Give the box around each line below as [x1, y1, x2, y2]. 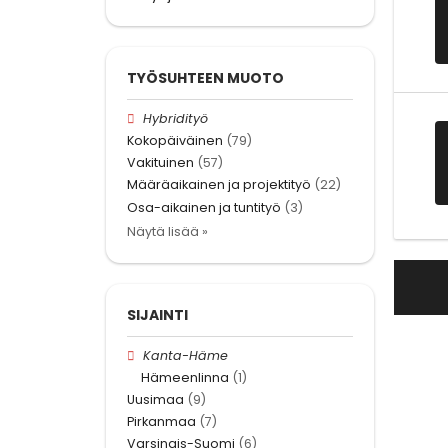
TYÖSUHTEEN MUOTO [127, 67, 284, 88]
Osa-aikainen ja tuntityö [127, 198, 281, 216]
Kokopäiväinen [127, 131, 223, 149]
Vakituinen [127, 154, 194, 172]
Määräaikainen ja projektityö [127, 176, 311, 194]
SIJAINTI [127, 304, 188, 325]
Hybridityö [143, 109, 209, 127]
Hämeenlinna [141, 368, 229, 386]
